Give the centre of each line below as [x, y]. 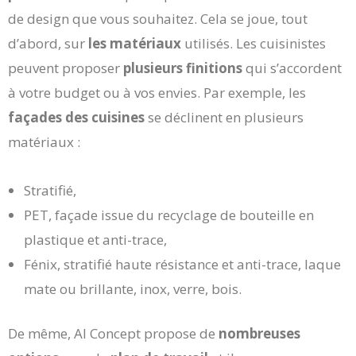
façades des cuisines [76, 117]
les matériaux [135, 43]
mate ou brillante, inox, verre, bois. [133, 288]
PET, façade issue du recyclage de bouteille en [169, 215]
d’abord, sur [48, 43]
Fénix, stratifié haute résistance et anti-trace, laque [182, 264]
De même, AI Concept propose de [113, 334]
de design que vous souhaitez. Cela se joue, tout [158, 18]
